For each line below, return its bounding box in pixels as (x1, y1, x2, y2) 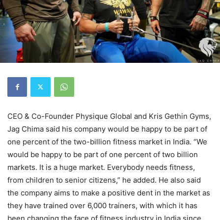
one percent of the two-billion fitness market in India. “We (7, 137, 207, 146)
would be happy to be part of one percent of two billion (7, 149, 198, 159)
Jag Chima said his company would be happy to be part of (7, 124, 207, 134)
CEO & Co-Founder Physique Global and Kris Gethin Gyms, (7, 111, 211, 121)
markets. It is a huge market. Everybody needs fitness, (7, 162, 195, 172)
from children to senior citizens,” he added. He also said (7, 175, 201, 185)
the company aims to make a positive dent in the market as (7, 188, 210, 197)
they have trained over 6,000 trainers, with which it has (7, 200, 197, 210)
